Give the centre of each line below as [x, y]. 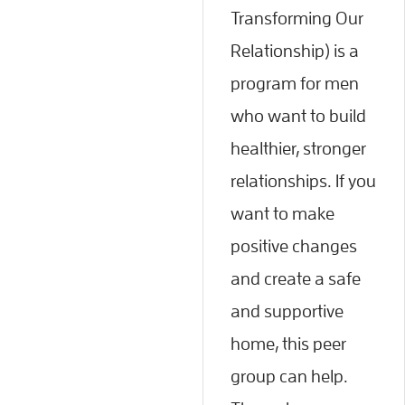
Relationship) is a [295, 50]
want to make [283, 213]
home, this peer [288, 343]
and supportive [287, 311]
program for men [295, 83]
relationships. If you [303, 180]
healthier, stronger [298, 148]
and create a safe [296, 278]
